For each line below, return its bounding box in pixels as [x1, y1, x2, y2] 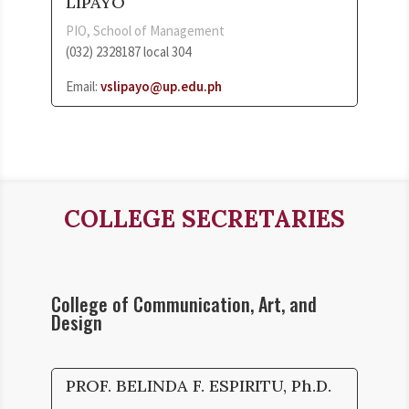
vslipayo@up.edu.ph [100, 77, 222, 95]
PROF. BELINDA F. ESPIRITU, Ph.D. [66, 374, 331, 396]
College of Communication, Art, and [51, 289, 317, 318]
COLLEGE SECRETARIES [63, 203, 345, 234]
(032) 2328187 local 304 [66, 42, 191, 60]
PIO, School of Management [66, 21, 225, 39]
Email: [66, 77, 100, 95]
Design [51, 308, 102, 336]
